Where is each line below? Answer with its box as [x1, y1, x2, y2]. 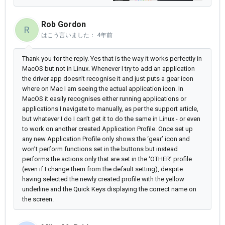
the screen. [22, 195, 54, 203]
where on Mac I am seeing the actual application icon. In [22, 85, 183, 93]
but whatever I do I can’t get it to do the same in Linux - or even [22, 115, 200, 123]
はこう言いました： [41, 32, 97, 39]
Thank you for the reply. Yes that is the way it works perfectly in [22, 55, 202, 63]
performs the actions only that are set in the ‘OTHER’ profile [22, 155, 192, 163]
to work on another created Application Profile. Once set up [22, 125, 193, 133]
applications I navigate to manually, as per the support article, [22, 105, 198, 113]
